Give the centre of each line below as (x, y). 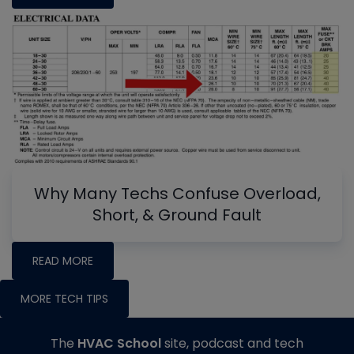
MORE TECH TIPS (64, 299)
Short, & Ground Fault (177, 215)
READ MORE (63, 261)
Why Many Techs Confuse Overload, (177, 194)
